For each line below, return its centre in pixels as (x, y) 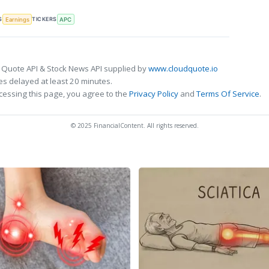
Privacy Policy (154, 93)
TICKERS (44, 19)
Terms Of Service (228, 93)
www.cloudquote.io (183, 68)
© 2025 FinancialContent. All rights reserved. (134, 125)
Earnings (17, 19)
